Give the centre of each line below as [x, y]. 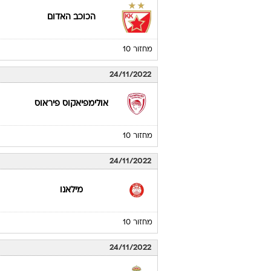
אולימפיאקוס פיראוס [71, 104]
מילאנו [71, 190]
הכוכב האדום [71, 17]
